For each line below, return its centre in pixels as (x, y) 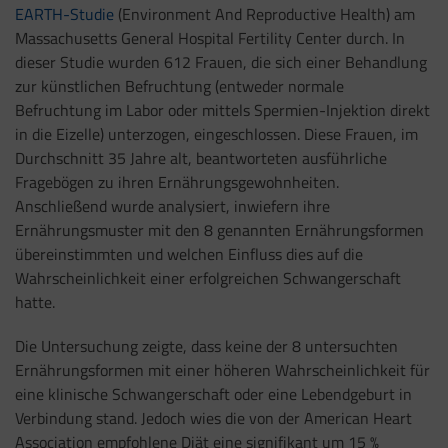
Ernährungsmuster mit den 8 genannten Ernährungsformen (219, 229)
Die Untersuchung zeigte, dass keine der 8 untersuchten (206, 346)
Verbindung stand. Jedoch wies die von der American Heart (213, 418)
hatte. (35, 301)
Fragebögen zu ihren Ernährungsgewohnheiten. (177, 181)
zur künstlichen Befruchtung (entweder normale (179, 85)
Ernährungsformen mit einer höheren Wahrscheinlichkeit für (222, 370)
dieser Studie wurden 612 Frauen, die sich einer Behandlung (221, 61)
